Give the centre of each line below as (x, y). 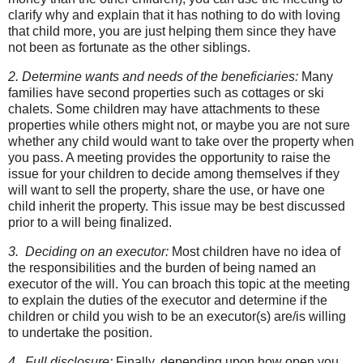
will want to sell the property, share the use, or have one (167, 190)
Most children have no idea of (254, 252)
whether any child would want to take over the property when (181, 142)
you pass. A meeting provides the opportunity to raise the (169, 158)
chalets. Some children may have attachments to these (164, 109)
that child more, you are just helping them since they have (172, 32)
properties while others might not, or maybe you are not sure (179, 126)
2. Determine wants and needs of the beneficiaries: (153, 77)
